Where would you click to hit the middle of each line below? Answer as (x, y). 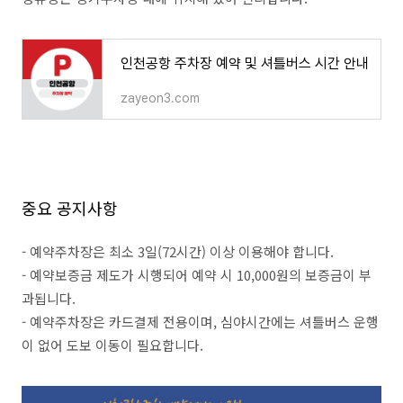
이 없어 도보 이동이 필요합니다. (112, 345)
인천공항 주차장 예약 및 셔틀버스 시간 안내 (245, 63)
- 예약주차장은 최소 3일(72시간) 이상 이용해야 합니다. (178, 251)
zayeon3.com (160, 98)
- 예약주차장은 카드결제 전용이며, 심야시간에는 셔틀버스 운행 (200, 322)
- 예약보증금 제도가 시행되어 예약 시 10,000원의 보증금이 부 (197, 275)
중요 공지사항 (70, 208)
